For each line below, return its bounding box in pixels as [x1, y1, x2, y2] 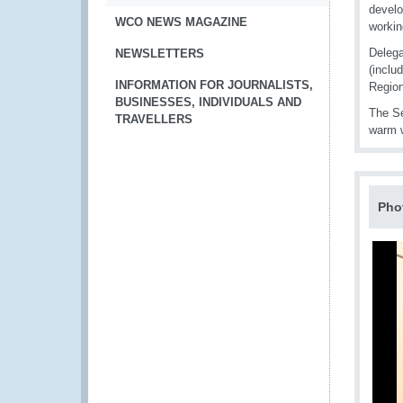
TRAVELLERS [115, 112, 193, 126]
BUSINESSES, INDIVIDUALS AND [115, 95, 301, 109]
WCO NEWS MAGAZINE [115, 15, 247, 29]
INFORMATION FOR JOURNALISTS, [115, 78, 313, 92]
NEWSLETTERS [115, 47, 204, 60]
